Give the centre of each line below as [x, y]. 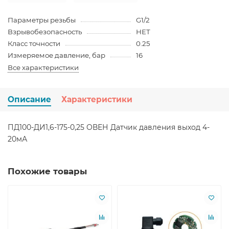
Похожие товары [47, 171]
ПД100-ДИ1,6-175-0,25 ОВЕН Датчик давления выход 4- [109, 127]
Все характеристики [43, 67]
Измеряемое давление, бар [56, 55]
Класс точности [34, 43]
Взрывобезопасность [45, 31]
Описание [29, 99]
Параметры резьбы [42, 20]
